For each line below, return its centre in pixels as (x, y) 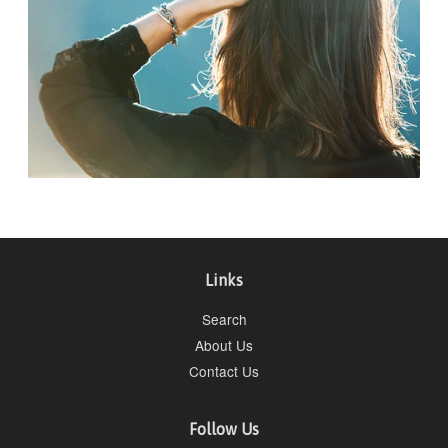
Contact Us (224, 371)
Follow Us (224, 428)
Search (224, 318)
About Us (224, 345)
